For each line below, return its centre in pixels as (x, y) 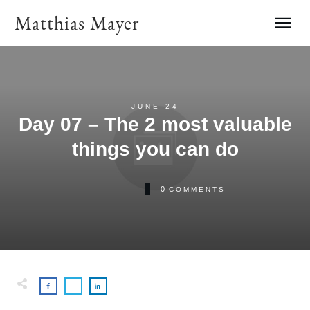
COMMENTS (197, 189)
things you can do (155, 149)
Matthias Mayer (77, 23)
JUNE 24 (155, 106)
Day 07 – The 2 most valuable (155, 124)
